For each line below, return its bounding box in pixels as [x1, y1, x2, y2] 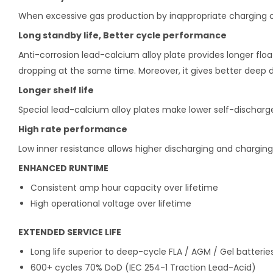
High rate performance [18, 122, 127, 135]
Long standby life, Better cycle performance [18, 29, 227, 41]
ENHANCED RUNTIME [18, 161, 108, 174]
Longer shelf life [18, 83, 94, 96]
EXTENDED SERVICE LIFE [18, 225, 121, 238]
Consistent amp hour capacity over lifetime [30, 181, 218, 194]
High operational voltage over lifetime [30, 197, 191, 210]
